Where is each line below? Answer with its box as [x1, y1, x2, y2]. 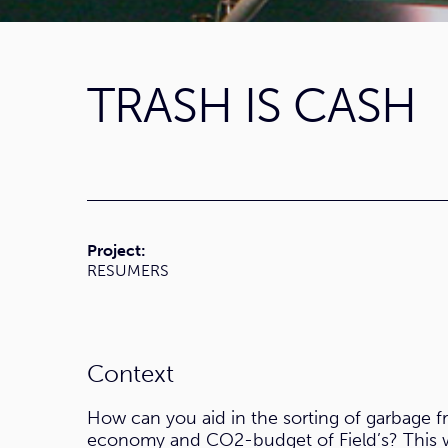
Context [87, 359, 174, 389]
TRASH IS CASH [87, 77, 416, 135]
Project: [87, 241, 146, 261]
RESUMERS [87, 261, 169, 281]
